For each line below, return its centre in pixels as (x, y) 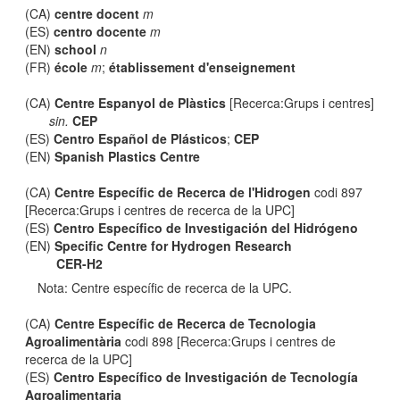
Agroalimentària (74, 341)
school (76, 49)
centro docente (100, 31)
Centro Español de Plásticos (141, 138)
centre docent (97, 13)
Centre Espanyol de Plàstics (141, 103)
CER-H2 (80, 263)
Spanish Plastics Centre (128, 156)
